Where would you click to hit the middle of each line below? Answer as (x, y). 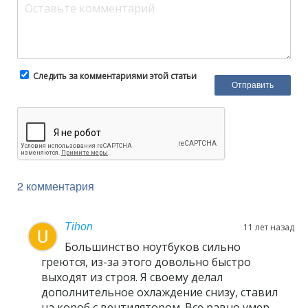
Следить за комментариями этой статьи (115, 76)
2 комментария (56, 186)
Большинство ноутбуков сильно (153, 247)
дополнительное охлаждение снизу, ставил (159, 293)
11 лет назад (269, 228)
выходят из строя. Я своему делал (132, 277)
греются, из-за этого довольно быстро (146, 262)
